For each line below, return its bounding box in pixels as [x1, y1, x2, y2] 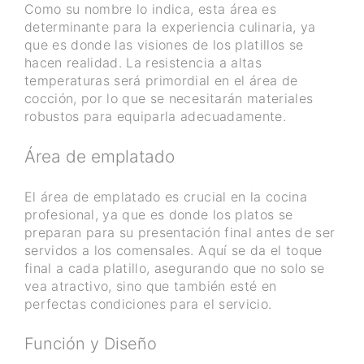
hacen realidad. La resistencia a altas [24, 54, 262, 71]
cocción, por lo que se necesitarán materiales [24, 89, 314, 106]
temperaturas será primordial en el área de [24, 71, 298, 89]
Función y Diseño [24, 334, 157, 354]
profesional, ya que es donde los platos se [24, 206, 293, 223]
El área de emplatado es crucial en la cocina [24, 188, 307, 206]
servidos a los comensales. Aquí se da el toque [24, 242, 323, 259]
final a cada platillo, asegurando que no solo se [24, 260, 325, 277]
